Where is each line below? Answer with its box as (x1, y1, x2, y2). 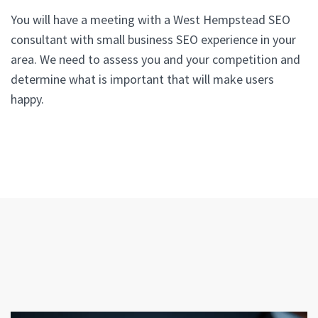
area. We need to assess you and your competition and (11, 50, 300, 67)
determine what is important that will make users (11, 70, 274, 87)
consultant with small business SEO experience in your (11, 31, 296, 48)
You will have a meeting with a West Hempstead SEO (11, 11, 290, 28)
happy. (11, 90, 44, 107)
